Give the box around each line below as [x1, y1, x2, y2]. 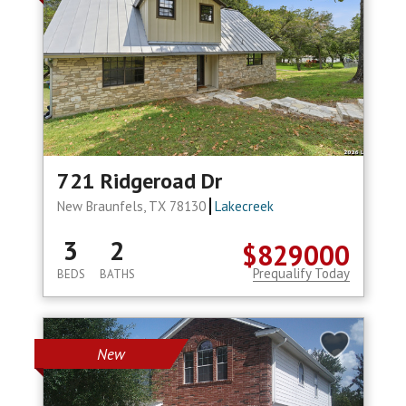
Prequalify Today [252, 265, 350, 283]
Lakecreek [215, 198, 275, 216]
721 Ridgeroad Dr [56, 167, 222, 196]
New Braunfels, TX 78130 [56, 198, 209, 216]
